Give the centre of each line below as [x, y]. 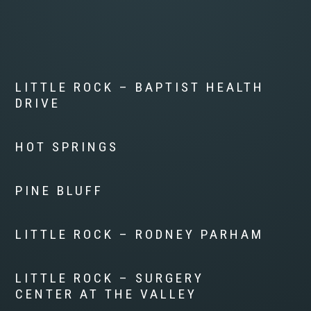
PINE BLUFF [60, 191]
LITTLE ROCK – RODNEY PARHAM [140, 235]
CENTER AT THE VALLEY [107, 294]
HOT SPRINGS [67, 147]
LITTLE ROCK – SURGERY [110, 278]
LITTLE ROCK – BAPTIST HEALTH [140, 87]
